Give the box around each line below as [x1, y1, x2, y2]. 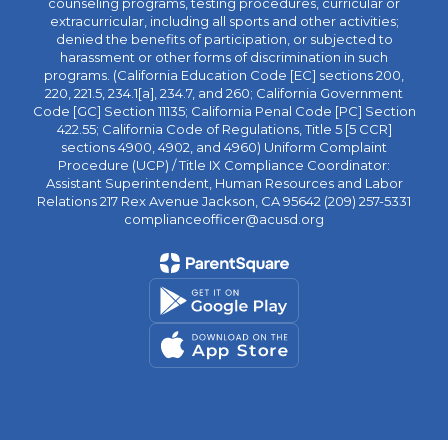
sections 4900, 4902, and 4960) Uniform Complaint [61, 139, 387, 155]
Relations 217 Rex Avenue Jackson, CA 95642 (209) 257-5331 [37, 193, 411, 209]
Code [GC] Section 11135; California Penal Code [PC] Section [32, 103, 416, 119]
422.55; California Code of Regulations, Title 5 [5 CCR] [56, 121, 392, 137]
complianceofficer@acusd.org [124, 211, 324, 227]
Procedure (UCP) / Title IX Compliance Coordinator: [58, 157, 390, 173]
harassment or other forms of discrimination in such [60, 49, 388, 65]
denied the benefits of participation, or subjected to [55, 31, 393, 47]
